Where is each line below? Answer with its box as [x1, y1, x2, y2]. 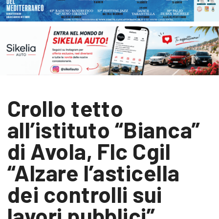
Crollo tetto [7, 94, 124, 122]
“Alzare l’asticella [7, 159, 180, 186]
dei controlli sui [7, 180, 162, 208]
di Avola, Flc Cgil [7, 137, 171, 165]
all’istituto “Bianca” [7, 116, 200, 143]
